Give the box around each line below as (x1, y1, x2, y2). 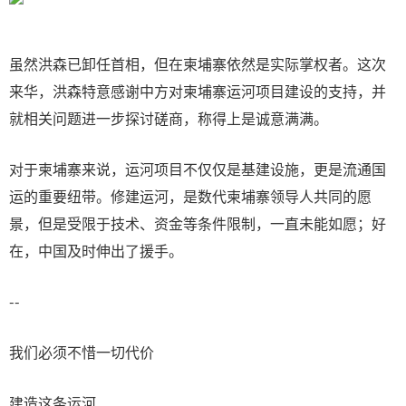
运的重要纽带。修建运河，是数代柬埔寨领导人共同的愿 (9, 185, 372, 207)
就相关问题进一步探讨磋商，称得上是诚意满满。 (9, 107, 328, 129)
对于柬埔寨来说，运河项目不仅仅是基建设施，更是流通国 (9, 158, 386, 179)
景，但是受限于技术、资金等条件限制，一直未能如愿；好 (9, 212, 386, 234)
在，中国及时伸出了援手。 (9, 239, 183, 261)
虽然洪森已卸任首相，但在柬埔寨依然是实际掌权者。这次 (9, 53, 386, 74)
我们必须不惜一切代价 (9, 341, 154, 362)
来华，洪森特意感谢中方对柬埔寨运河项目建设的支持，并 (9, 80, 386, 101)
